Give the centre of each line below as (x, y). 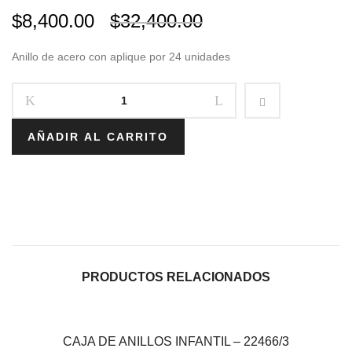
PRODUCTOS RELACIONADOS (176, 277)
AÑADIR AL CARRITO (97, 137)
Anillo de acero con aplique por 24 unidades (121, 57)
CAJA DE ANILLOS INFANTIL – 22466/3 (176, 342)
